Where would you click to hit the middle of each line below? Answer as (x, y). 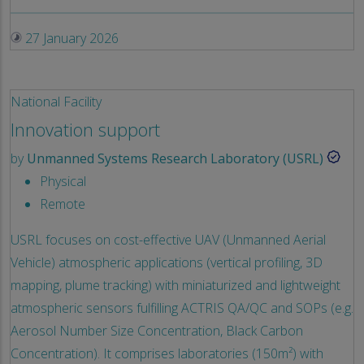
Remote (63, 204)
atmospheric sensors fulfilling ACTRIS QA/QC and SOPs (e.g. (182, 308)
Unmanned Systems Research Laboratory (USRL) (175, 158)
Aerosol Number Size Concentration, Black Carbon (157, 330)
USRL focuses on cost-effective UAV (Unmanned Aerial (168, 239)
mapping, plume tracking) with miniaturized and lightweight (175, 285)
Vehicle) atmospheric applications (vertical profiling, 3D (167, 262)
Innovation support (85, 129)
